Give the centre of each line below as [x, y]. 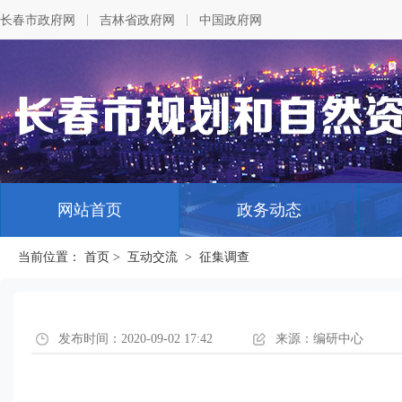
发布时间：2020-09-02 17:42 [135, 339]
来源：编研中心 [319, 339]
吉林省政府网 [137, 20]
